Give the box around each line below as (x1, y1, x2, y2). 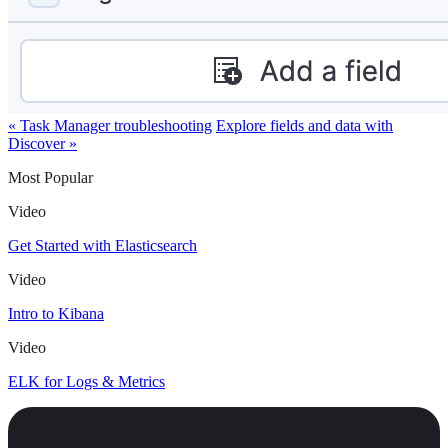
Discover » (8, 135, 77, 153)
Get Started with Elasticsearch (8, 237, 197, 255)
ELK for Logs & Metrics (8, 373, 165, 391)
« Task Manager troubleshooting (8, 117, 212, 135)
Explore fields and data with (216, 117, 393, 135)
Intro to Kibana (8, 305, 104, 323)
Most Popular (8, 169, 93, 187)
